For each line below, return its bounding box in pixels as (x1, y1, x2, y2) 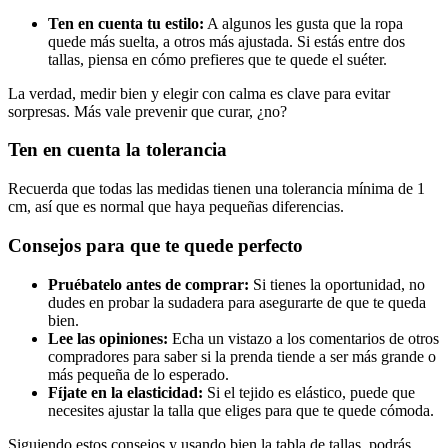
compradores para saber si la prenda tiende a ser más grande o (48, 347, 436, 365)
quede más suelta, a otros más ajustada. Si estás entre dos (48, 32, 405, 50)
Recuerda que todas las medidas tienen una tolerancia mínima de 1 (8, 180, 425, 198)
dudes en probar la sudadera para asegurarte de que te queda (48, 293, 426, 311)
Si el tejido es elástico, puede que (203, 383, 415, 401)
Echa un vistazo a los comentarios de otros (168, 329, 439, 347)
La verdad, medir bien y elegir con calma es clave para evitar (8, 84, 390, 102)
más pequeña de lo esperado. (48, 365, 229, 383)
